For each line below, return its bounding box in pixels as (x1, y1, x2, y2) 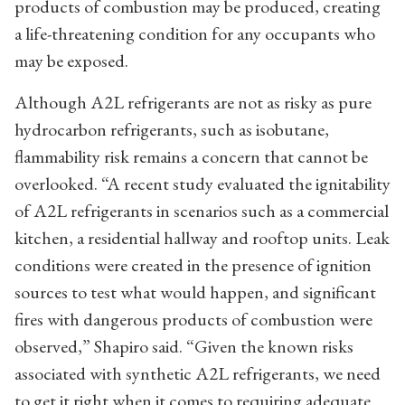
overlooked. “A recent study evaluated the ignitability (14, 171, 391, 195)
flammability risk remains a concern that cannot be (14, 144, 368, 168)
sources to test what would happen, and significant (14, 279, 376, 304)
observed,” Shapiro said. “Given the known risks (14, 334, 353, 358)
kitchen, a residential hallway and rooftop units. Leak (14, 225, 390, 250)
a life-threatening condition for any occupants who (14, 21, 375, 45)
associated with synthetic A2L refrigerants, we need (14, 361, 381, 385)
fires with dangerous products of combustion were (14, 306, 372, 331)
